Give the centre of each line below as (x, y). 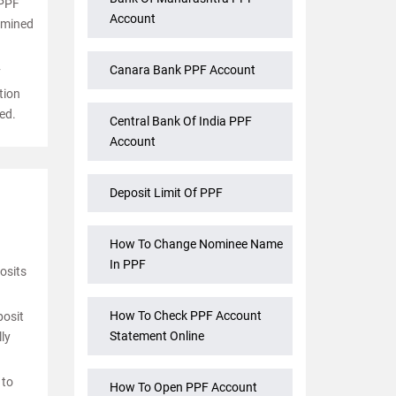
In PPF (127, 265)
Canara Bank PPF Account (182, 70)
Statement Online (156, 336)
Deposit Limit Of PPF (166, 193)
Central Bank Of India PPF (180, 122)
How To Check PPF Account (185, 316)
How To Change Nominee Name (196, 244)
